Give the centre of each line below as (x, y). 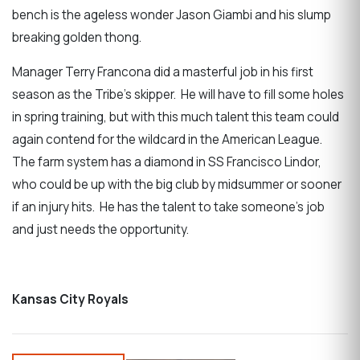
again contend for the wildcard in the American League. (168, 140)
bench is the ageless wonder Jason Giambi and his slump (172, 15)
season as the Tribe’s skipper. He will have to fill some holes (178, 95)
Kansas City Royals (70, 299)
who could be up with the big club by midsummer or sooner (177, 185)
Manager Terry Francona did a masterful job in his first (163, 72)
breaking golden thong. (78, 38)
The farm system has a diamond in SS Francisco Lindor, (167, 162)
